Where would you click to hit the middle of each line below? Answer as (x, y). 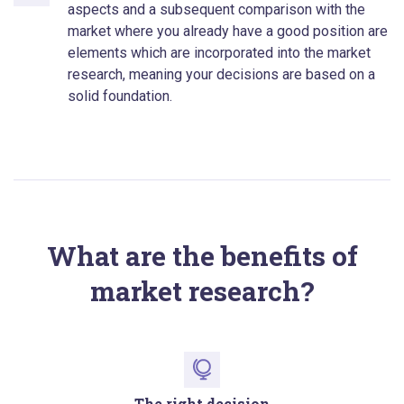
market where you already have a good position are (228, 32)
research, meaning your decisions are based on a (221, 75)
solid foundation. (120, 96)
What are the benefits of (202, 256)
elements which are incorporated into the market (219, 53)
